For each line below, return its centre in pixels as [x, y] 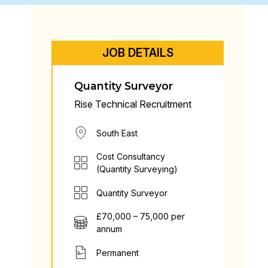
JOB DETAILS [138, 53]
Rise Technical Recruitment [133, 104]
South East [117, 133]
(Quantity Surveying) [137, 169]
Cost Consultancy [131, 156]
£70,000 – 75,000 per [141, 216]
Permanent [118, 252]
